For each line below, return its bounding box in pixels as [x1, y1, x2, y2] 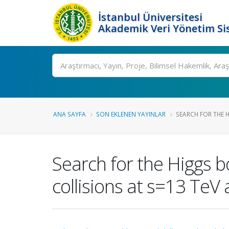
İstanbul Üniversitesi [98, 10, 202, 24]
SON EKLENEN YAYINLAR [96, 110, 166, 118]
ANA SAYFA [53, 110, 86, 118]
